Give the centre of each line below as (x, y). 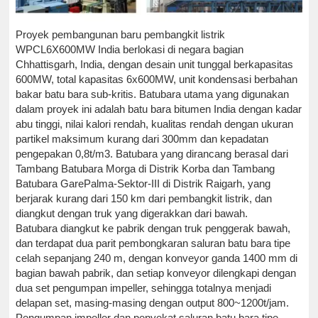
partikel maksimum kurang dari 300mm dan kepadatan (142, 138)
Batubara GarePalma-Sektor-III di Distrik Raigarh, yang (143, 183)
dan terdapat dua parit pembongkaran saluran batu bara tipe (153, 243)
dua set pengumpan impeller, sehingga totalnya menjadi (144, 287)
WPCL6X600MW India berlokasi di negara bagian (130, 49)
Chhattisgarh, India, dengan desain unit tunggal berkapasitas (155, 64)
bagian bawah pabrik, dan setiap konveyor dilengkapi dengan (156, 273)
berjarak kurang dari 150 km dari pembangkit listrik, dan (144, 198)
